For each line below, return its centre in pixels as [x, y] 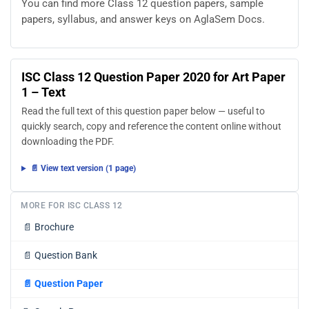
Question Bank [66, 255]
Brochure [54, 227]
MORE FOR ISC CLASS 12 [72, 205]
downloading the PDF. [68, 142]
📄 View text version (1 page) [83, 169]
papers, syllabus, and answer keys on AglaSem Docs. [143, 20]
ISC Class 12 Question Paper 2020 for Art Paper [153, 77]
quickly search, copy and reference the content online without [151, 127]
